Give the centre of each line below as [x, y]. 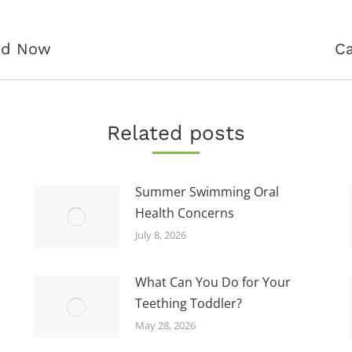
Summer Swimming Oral [207, 191]
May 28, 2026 [165, 325]
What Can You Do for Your [213, 282]
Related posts [176, 132]
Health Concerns [184, 213]
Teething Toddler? [188, 303]
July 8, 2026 [160, 235]
